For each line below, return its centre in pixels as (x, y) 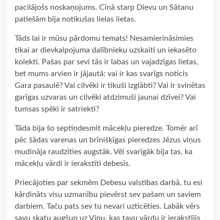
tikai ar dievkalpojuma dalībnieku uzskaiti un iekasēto (106, 50)
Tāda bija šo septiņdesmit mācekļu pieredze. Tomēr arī (106, 128)
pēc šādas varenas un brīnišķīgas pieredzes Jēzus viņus (108, 140)
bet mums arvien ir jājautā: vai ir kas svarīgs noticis (101, 74)
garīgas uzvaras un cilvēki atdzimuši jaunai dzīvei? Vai (105, 97)
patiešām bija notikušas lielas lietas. (75, 19)
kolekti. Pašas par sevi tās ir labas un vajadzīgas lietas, (107, 62)
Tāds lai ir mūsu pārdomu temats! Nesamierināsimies (104, 39)
